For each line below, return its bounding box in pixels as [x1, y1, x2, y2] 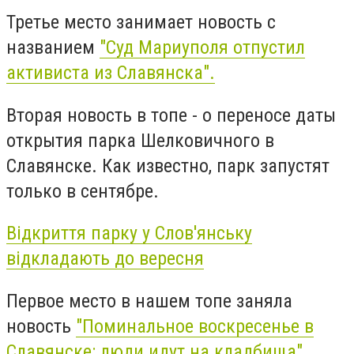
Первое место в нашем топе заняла [6, 289, 292, 312]
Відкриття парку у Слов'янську [6, 222, 252, 245]
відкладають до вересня [6, 247, 204, 270]
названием [6, 36, 100, 58]
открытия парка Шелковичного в [6, 129, 274, 152]
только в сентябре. [6, 179, 159, 202]
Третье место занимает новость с [6, 10, 276, 33]
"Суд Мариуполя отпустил [100, 36, 305, 58]
